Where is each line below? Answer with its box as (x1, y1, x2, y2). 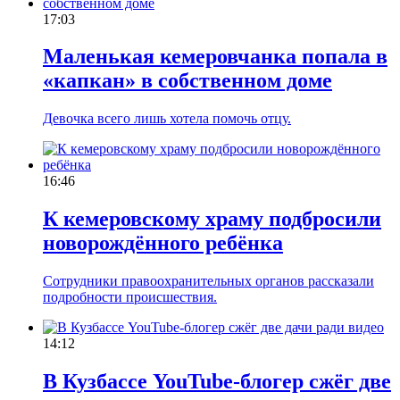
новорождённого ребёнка (43, 231, 283, 255)
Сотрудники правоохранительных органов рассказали (43, 273, 374, 289)
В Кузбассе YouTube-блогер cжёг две (43, 370, 391, 394)
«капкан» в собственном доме (43, 69, 332, 93)
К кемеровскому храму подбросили (43, 207, 381, 231)
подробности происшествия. (43, 289, 217, 305)
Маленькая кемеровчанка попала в (43, 45, 387, 69)
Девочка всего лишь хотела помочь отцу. (43, 111, 291, 127)
